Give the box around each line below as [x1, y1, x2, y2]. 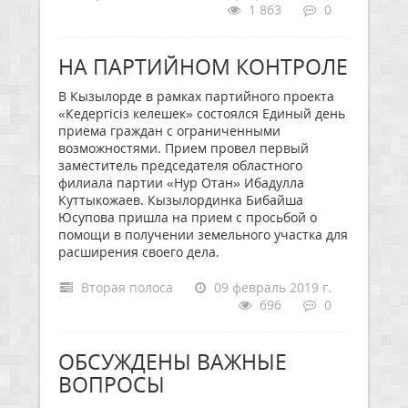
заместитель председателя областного [58, 157, 302, 174]
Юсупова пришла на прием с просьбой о [58, 209, 317, 226]
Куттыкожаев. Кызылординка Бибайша [58, 191, 303, 209]
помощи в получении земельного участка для [58, 226, 348, 243]
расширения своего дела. [58, 243, 223, 260]
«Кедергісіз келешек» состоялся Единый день [58, 105, 345, 122]
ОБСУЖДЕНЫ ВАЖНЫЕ [58, 347, 287, 376]
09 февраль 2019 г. [210, 279, 331, 296]
